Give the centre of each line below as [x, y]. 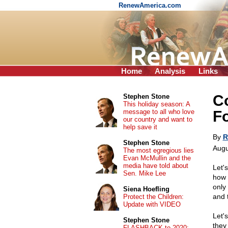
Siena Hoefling [146, 189]
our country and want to [158, 119]
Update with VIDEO [152, 204]
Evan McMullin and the [157, 158]
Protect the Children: [153, 197]
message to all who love [159, 112]
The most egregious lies [158, 150]
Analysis [170, 71]
